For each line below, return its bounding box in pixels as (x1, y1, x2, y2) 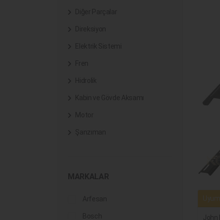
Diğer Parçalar (74, 8, 117, 16)
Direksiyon (74, 25, 106, 33)
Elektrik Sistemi (74, 42, 122, 50)
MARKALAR (68, 172, 109, 181)
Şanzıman (74, 128, 106, 136)
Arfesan (82, 195, 107, 203)
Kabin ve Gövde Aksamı (74, 94, 144, 102)
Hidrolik (74, 77, 97, 84)
